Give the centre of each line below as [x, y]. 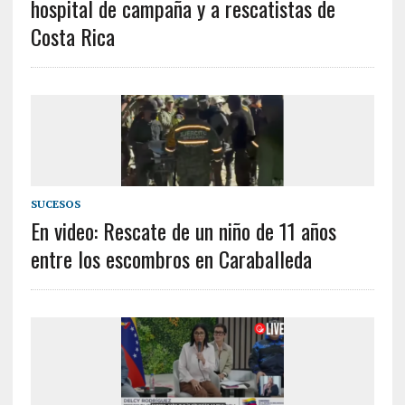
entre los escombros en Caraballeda [171, 258]
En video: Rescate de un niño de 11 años [183, 230]
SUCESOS [55, 203]
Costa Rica [72, 36]
